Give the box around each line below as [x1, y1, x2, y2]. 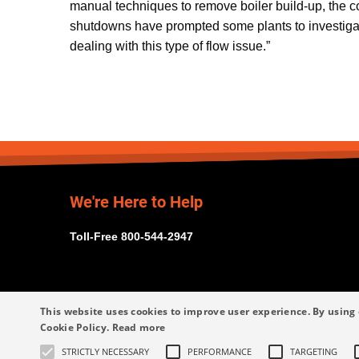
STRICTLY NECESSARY [62, 345, 149, 357]
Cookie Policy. [40, 321, 112, 334]
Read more [111, 321, 166, 334]
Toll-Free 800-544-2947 [70, 229, 193, 243]
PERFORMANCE [188, 345, 252, 357]
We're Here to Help [70, 192, 203, 212]
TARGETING [290, 345, 337, 357]
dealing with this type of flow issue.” [70, 39, 270, 53]
